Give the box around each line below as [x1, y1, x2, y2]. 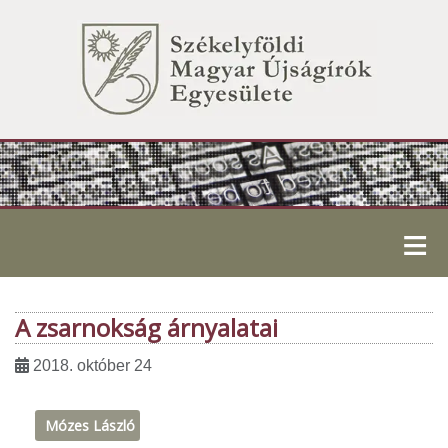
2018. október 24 [33, 357, 152, 375]
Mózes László [45, 415, 135, 435]
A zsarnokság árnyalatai [15, 311, 278, 345]
